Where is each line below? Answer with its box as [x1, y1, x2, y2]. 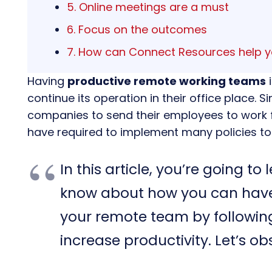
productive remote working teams [67, 73, 266, 89]
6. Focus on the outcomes [67, 21, 207, 37]
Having [27, 73, 67, 89]
